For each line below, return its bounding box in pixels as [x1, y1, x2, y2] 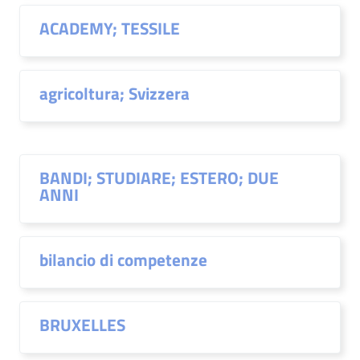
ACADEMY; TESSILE [39, 15, 180, 41]
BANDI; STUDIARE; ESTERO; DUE [39, 165, 279, 190]
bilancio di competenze [39, 247, 207, 272]
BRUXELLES [39, 312, 125, 337]
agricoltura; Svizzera [39, 80, 190, 106]
